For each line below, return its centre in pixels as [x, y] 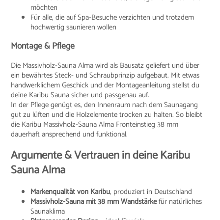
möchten [44, 7]
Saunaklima [48, 212]
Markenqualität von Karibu [70, 192]
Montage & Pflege [43, 46]
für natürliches [179, 202]
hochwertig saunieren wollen [74, 27]
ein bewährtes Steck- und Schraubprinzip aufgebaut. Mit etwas [105, 75]
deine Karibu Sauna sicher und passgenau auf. [80, 95]
